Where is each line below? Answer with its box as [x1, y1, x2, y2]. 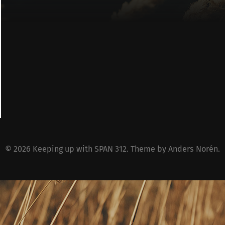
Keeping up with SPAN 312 [33, 144, 127, 154]
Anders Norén [168, 144, 218, 154]
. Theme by [127, 144, 168, 154]
